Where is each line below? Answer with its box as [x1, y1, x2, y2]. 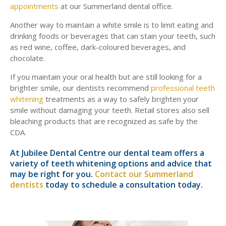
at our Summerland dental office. [59, 1, 175, 11]
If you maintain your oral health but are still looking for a [10, 72, 202, 82]
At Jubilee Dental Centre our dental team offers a [10, 147, 204, 158]
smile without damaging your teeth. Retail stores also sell [10, 105, 209, 115]
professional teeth [151, 83, 215, 93]
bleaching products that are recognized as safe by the [10, 116, 198, 126]
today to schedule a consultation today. [43, 179, 203, 190]
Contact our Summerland [95, 168, 193, 180]
